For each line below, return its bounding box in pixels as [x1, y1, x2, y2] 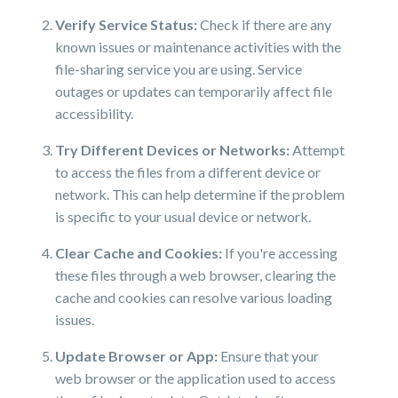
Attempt [290, 141, 346, 158]
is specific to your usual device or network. [55, 208, 312, 225]
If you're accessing [222, 244, 338, 261]
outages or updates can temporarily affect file [55, 83, 333, 99]
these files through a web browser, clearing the [55, 267, 337, 283]
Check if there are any [197, 16, 332, 33]
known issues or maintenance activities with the [55, 38, 342, 55]
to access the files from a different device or [55, 163, 322, 180]
